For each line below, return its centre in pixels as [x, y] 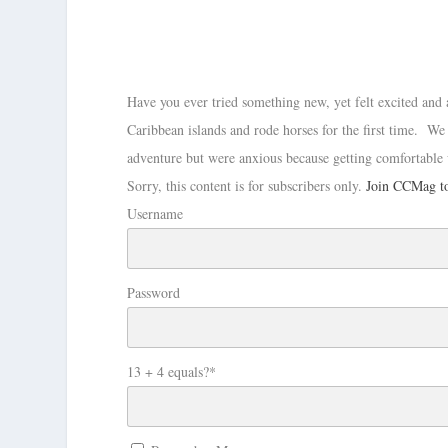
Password [154, 292]
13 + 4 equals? [168, 371]
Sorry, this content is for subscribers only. [247, 185]
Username [155, 213]
